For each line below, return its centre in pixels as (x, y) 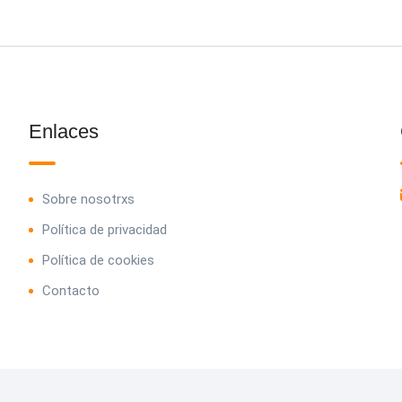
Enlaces (64, 131)
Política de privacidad (105, 230)
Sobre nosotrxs (89, 199)
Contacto (71, 291)
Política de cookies (99, 260)
